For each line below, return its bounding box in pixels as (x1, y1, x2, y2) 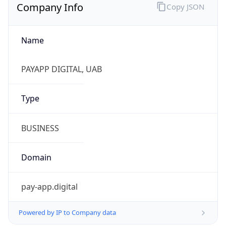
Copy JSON (166, 1, 204, 12)
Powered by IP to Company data (19, 208, 116, 217)
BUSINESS (21, 122, 59, 134)
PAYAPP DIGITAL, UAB (21, 64, 102, 75)
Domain (21, 151, 51, 163)
